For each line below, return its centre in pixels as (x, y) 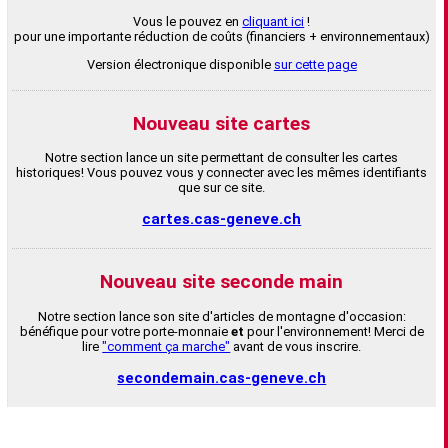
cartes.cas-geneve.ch (222, 219)
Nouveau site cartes (222, 123)
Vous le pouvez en (188, 22)
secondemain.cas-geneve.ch (222, 378)
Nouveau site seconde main (222, 282)
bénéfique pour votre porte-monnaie (125, 332)
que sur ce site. (222, 188)
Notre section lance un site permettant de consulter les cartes (222, 158)
